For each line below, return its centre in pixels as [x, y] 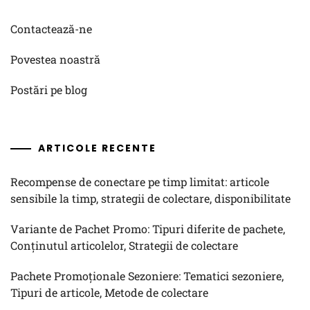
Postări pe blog [49, 90]
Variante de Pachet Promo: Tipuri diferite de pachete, [148, 229]
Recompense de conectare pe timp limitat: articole [140, 182]
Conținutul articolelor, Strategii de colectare [124, 245]
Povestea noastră [55, 59]
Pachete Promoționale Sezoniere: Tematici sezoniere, [147, 276]
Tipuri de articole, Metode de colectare [109, 292]
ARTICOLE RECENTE [97, 148]
